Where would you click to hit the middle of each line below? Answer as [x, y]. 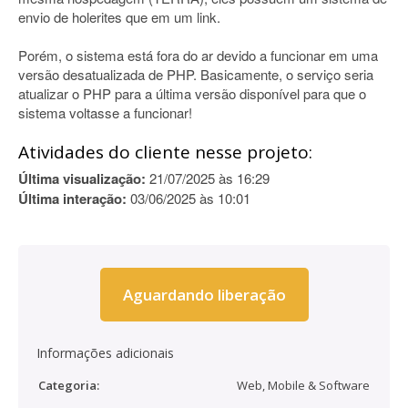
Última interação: [72, 199]
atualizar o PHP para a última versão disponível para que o [192, 93]
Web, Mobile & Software [303, 385]
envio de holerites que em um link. [119, 17]
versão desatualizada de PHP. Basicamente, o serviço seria [196, 74]
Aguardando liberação [204, 295]
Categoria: [69, 385]
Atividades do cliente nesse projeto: [165, 152]
